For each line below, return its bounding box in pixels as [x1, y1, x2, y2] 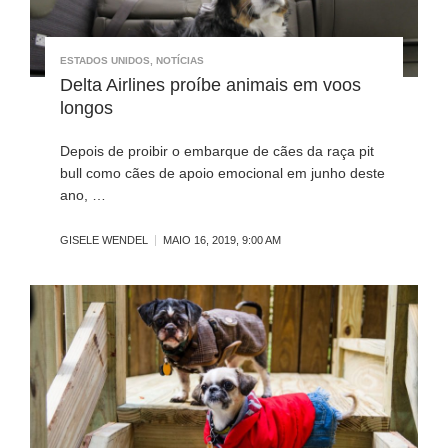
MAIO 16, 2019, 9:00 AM [163, 234, 281, 247]
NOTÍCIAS [156, 55, 204, 67]
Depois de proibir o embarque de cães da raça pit [60, 143, 374, 160]
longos [60, 98, 113, 119]
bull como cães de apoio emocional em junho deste [60, 165, 385, 182]
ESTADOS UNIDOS [60, 55, 150, 67]
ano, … [60, 187, 106, 204]
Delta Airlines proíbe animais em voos [60, 75, 361, 96]
